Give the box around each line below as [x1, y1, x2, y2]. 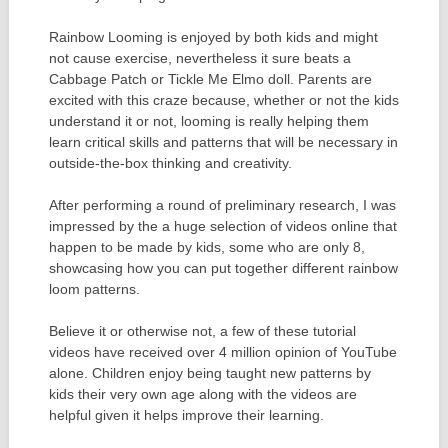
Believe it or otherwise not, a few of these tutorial [48, 322, 356, 339]
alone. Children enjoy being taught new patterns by [48, 364, 371, 381]
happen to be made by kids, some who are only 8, [48, 238, 365, 255]
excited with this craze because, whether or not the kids [48, 91, 399, 108]
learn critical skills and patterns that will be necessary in [48, 133, 398, 150]
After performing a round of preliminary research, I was [48, 196, 396, 213]
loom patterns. [48, 280, 140, 297]
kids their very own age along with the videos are [48, 385, 357, 402]
